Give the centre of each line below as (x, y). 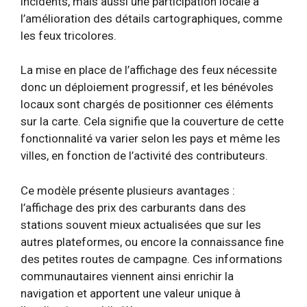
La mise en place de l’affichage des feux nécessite (149, 70)
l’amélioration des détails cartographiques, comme (151, 18)
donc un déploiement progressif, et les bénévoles (147, 87)
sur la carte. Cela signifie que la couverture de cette (152, 121)
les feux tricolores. (69, 35)
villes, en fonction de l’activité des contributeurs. (144, 156)
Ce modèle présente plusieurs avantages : (128, 190)
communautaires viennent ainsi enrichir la (127, 276)
